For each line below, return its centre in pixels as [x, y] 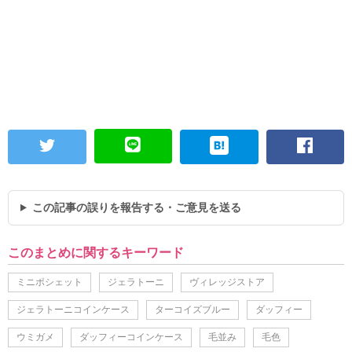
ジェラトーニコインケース [73, 309]
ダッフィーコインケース [131, 337]
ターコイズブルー [192, 309]
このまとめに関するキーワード [96, 252]
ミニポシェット [49, 282]
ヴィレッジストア [227, 282]
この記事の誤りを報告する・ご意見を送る [136, 207]
